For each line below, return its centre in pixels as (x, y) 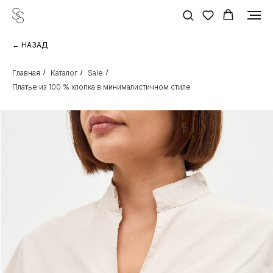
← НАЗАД (30, 45)
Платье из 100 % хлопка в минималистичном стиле (101, 87)
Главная (26, 73)
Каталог (64, 73)
